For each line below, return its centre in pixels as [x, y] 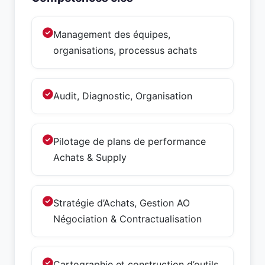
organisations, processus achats [125, 50]
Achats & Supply [90, 157]
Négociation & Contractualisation [127, 219]
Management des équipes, [112, 34]
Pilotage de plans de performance [130, 141]
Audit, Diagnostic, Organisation [123, 96]
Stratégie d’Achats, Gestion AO [122, 203]
